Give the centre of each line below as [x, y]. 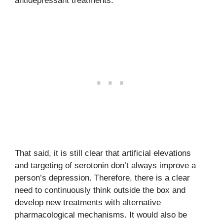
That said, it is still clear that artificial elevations [103, 153]
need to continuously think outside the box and [100, 190]
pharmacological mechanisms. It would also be [101, 215]
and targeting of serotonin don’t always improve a [105, 166]
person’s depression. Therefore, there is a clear [102, 178]
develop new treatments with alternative [88, 203]
